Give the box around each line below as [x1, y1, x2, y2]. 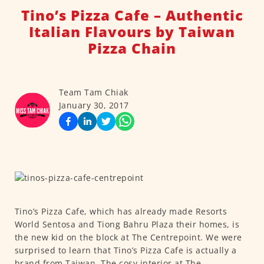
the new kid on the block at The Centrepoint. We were [14, 232, 242, 243]
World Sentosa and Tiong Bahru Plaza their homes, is [14, 219, 239, 230]
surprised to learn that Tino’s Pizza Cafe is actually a [14, 245, 236, 256]
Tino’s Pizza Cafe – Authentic [21, 5, 243, 25]
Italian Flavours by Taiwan [29, 22, 235, 42]
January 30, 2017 [58, 100, 129, 111]
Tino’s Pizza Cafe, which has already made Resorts [14, 206, 227, 217]
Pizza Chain [88, 38, 176, 58]
